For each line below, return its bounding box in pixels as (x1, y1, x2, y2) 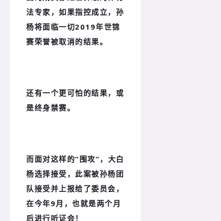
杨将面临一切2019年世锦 (26, 21, 120, 32)
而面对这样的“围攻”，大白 (26, 153, 124, 164)
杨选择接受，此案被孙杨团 (26, 168, 124, 179)
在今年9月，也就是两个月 (26, 198, 121, 208)
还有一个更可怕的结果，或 (26, 87, 124, 98)
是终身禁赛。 (26, 102, 75, 112)
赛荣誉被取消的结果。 (26, 36, 108, 46)
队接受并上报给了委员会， (26, 183, 124, 193)
